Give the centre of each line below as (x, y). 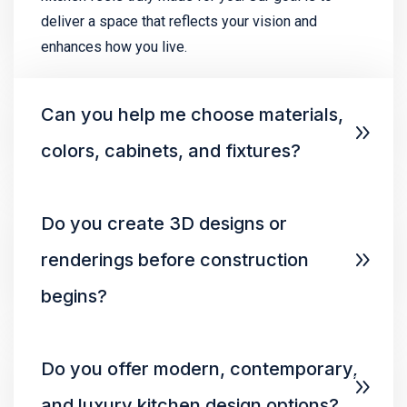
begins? (74, 296)
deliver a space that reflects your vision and (179, 21)
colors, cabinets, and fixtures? (171, 150)
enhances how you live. (114, 46)
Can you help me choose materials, (192, 114)
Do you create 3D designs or (164, 223)
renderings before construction (175, 259)
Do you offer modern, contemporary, (199, 368)
